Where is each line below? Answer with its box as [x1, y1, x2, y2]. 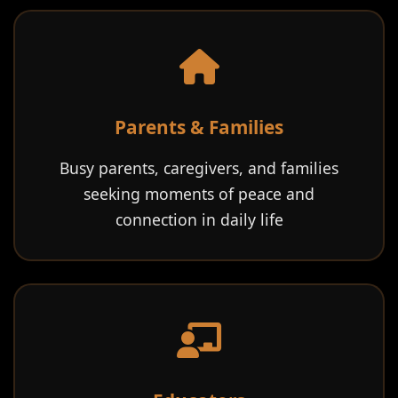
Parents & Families [115, 115, 283, 139]
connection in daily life [115, 209, 283, 230]
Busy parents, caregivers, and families [60, 157, 338, 179]
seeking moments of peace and [84, 183, 314, 204]
